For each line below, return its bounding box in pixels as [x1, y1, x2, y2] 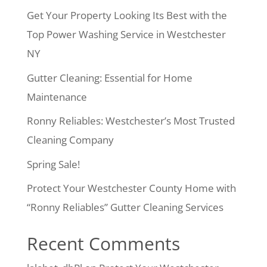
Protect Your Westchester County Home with [26, 181, 236, 195]
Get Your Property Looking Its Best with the [26, 8, 227, 22]
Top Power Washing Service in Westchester [26, 27, 226, 41]
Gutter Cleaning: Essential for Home [26, 70, 193, 85]
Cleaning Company [26, 133, 114, 147]
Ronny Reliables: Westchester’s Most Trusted [26, 114, 235, 128]
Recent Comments [26, 231, 180, 256]
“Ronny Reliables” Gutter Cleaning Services [26, 200, 223, 214]
